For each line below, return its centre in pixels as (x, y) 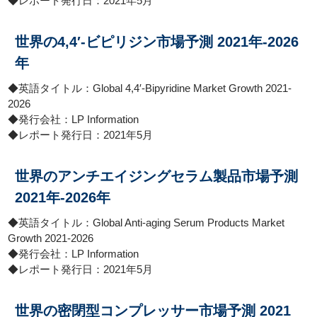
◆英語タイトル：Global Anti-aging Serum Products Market (146, 223)
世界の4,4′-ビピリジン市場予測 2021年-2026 (157, 42)
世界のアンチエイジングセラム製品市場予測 (157, 176)
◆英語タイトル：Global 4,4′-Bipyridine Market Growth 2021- (150, 88)
